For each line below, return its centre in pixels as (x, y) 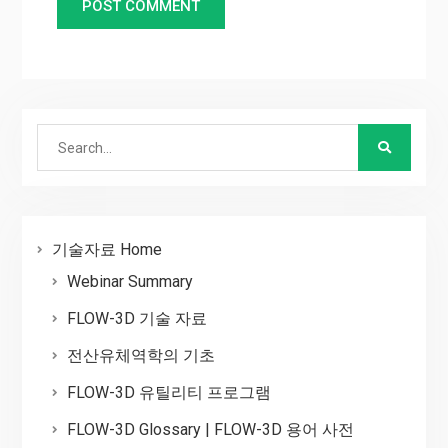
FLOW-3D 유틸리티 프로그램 (168, 393)
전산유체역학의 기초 (140, 356)
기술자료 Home (106, 250)
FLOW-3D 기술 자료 (136, 319)
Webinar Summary (129, 282)
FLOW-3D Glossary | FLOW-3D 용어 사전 (210, 430)
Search (59, 137)
